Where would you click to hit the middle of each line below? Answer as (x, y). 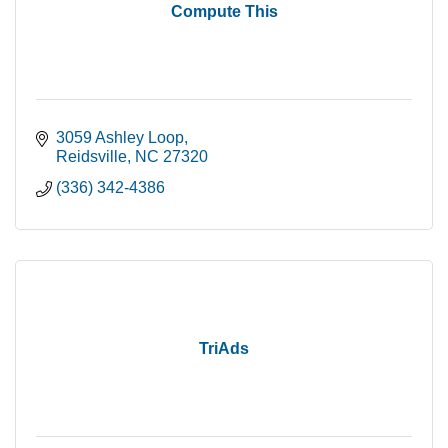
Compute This (224, 12)
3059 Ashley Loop (120, 138)
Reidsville (91, 157)
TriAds (224, 349)
